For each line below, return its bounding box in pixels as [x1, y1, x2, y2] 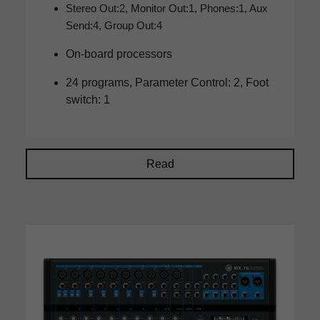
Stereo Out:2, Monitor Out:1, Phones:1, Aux [66, 2, 268, 15]
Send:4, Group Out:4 [66, 19, 162, 32]
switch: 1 [66, 94, 110, 106]
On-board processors [66, 48, 172, 61]
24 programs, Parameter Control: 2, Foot [66, 76, 269, 89]
